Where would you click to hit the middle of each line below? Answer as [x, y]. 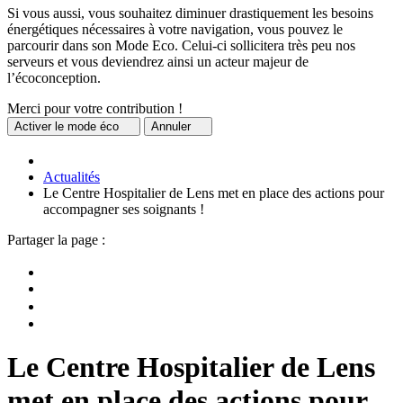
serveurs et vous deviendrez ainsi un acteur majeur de [158, 61]
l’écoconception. [54, 77]
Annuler [173, 126]
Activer [33, 126]
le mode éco [87, 126]
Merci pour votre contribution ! [95, 108]
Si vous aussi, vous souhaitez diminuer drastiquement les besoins [190, 13]
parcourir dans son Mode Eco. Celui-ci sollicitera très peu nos [181, 45]
